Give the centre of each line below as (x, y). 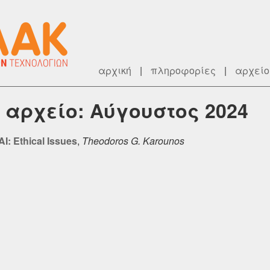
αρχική (115, 70)
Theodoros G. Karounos (133, 140)
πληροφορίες (183, 70)
